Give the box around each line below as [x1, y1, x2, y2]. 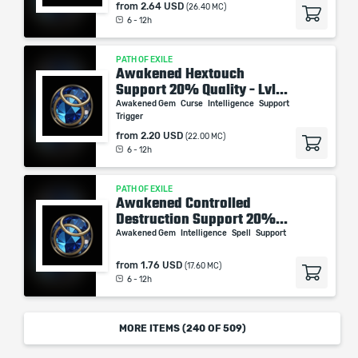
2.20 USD [141, 131, 183, 141]
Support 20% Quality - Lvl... [116, 82, 288, 97]
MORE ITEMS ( [118, 324, 186, 333]
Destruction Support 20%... [116, 211, 288, 227]
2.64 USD [141, 2, 184, 11]
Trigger [116, 113, 145, 121]
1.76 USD [141, 261, 182, 270]
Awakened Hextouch [116, 66, 245, 82]
